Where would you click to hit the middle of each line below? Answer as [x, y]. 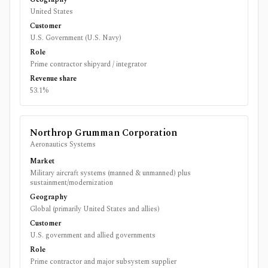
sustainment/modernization [71, 183]
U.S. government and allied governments [93, 235]
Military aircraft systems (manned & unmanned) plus [110, 173]
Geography [48, 197]
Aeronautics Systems [63, 144]
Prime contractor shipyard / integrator [88, 64]
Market [42, 161]
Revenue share [53, 79]
